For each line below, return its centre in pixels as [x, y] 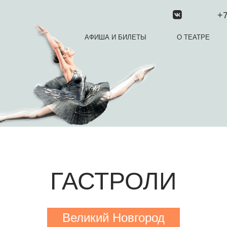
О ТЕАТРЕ [193, 37]
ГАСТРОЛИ [113, 181]
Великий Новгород [113, 218]
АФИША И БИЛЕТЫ [116, 37]
